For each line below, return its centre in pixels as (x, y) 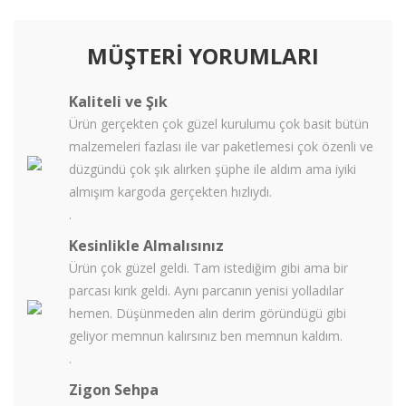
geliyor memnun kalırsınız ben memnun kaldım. (206, 336)
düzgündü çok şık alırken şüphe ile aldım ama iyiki (213, 169)
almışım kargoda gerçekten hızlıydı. (170, 192)
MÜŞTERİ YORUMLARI (203, 56)
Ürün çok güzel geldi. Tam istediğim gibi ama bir (208, 268)
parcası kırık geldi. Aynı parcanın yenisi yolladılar (206, 290)
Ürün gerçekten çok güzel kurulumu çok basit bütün (219, 124)
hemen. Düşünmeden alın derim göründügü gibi (208, 313)
